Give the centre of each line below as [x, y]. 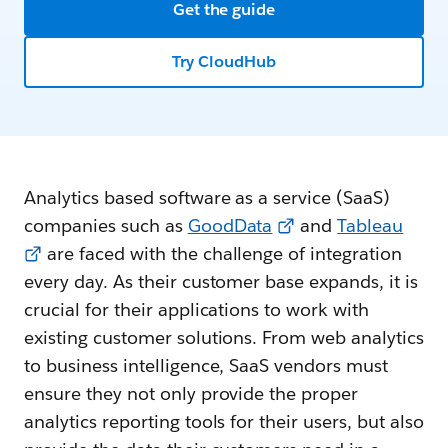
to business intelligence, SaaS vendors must [206, 365]
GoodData [230, 225]
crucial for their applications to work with [197, 309]
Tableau [370, 225]
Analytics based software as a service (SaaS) [207, 197]
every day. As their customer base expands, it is [221, 281]
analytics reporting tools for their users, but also [224, 421]
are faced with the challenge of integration [222, 253]
